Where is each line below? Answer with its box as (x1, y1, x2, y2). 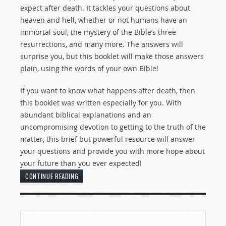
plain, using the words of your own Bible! (20, 64, 158, 74)
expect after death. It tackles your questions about (20, 3, 190, 13)
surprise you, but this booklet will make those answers (20, 51, 204, 62)
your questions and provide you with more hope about (20, 146, 205, 156)
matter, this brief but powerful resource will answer (20, 134, 195, 144)
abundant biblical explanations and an (20, 110, 151, 120)
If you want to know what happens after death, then (20, 86, 195, 96)
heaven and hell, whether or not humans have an (20, 15, 187, 25)
